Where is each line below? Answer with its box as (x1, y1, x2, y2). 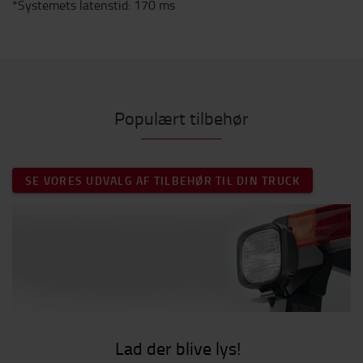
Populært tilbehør (114, 105, 249, 130)
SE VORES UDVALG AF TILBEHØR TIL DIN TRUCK (25, 173, 301, 188)
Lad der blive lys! (114, 335, 241, 361)
